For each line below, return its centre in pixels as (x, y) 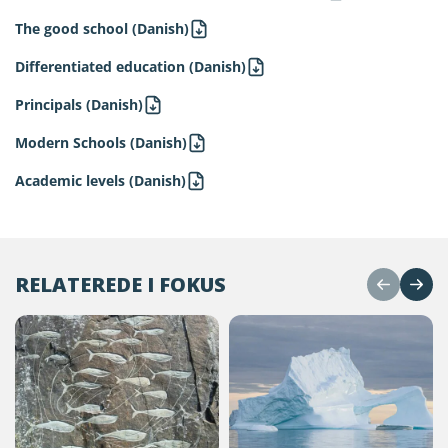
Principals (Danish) (79, 104)
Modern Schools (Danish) (101, 142)
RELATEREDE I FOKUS (120, 284)
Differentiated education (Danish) (130, 66)
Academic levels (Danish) (100, 180)
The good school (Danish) (102, 28)
